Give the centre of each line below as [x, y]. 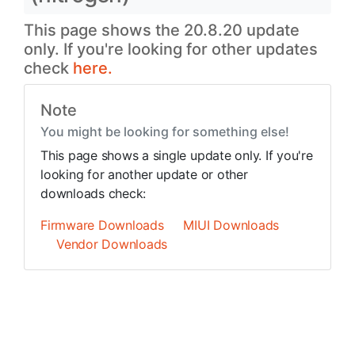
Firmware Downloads [102, 225]
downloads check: [94, 193]
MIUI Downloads [231, 225]
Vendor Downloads [112, 244]
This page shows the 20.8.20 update [162, 30]
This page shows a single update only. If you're [177, 155]
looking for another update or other [144, 174]
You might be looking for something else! [165, 132]
